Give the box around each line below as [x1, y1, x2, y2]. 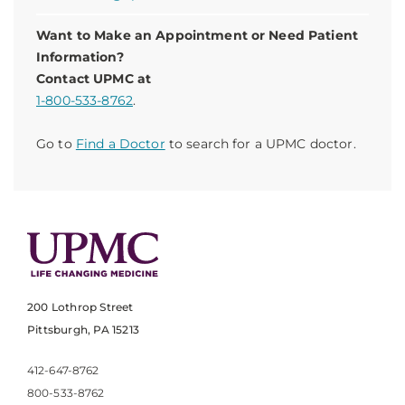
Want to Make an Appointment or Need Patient [36, 27, 359, 43]
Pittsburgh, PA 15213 [27, 323, 139, 337]
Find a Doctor [75, 136, 165, 152]
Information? [36, 49, 124, 65]
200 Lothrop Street [27, 300, 134, 315]
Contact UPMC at [36, 71, 152, 87]
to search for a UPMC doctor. [165, 136, 356, 152]
